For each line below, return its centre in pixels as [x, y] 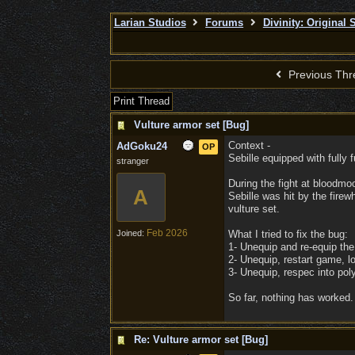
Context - [249, 145]
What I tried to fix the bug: [288, 234]
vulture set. [254, 209]
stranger [132, 161]
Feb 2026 [167, 233]
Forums [225, 23]
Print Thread [141, 101]
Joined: [131, 233]
